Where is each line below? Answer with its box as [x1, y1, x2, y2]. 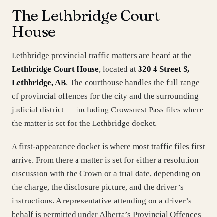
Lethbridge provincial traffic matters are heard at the [12, 51, 192, 60]
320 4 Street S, [138, 64, 189, 74]
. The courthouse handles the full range [66, 78, 200, 87]
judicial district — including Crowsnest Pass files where [12, 105, 203, 114]
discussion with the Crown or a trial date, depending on [12, 169, 201, 178]
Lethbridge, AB [12, 78, 66, 87]
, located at [99, 64, 136, 74]
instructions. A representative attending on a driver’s [12, 196, 192, 205]
